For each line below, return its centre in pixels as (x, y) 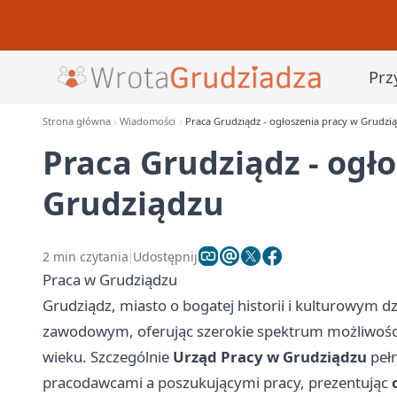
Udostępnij (165, 256)
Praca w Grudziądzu (110, 280)
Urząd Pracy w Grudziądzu (270, 357)
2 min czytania (86, 256)
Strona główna (77, 121)
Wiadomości (148, 121)
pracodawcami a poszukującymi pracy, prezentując (217, 382)
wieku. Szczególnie (108, 357)
